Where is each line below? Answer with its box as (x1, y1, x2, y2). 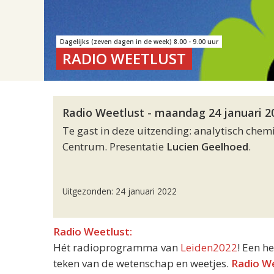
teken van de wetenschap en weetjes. (53, 256, 231, 270)
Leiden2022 (180, 240, 237, 254)
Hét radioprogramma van (53, 240, 180, 254)
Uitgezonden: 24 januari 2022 (62, 185, 177, 197)
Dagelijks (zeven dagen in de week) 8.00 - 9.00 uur (60, 37, 218, 46)
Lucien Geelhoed (166, 139, 248, 154)
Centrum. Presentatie (62, 139, 166, 154)
